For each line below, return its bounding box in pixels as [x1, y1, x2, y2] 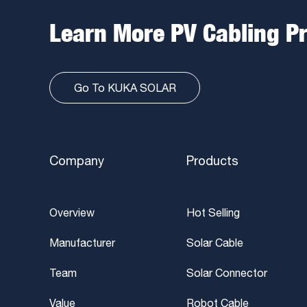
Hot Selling [186, 206, 240, 219]
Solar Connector [186, 267, 267, 279]
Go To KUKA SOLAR [73, 82, 176, 94]
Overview [49, 206, 95, 219]
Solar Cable [186, 236, 243, 249]
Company [49, 153, 104, 168]
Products [186, 153, 238, 168]
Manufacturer [49, 236, 115, 249]
